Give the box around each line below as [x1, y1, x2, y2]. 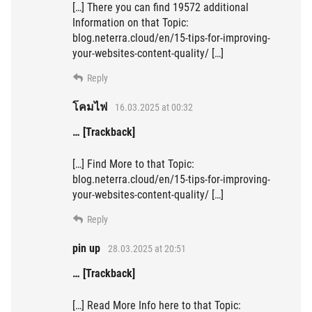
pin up [72, 242, 100, 256]
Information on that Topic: [72, 16, 189, 30]
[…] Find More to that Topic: [72, 157, 194, 171]
